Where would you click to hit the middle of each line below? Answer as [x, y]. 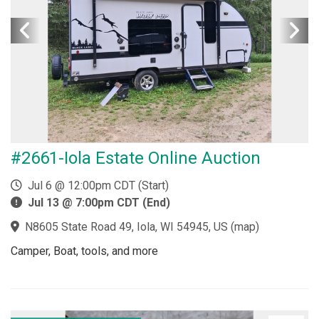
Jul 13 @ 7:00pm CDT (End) [99, 202]
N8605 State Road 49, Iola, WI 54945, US [126, 226]
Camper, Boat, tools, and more [84, 251]
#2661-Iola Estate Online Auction [136, 158]
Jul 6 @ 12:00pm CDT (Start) [95, 185]
